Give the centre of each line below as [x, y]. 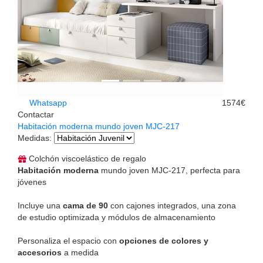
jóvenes [32, 182]
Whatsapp [47, 102]
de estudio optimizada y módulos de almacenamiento [117, 217]
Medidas [33, 138]
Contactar [36, 114]
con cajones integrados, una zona [172, 205]
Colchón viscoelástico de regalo [86, 158]
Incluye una [40, 205]
